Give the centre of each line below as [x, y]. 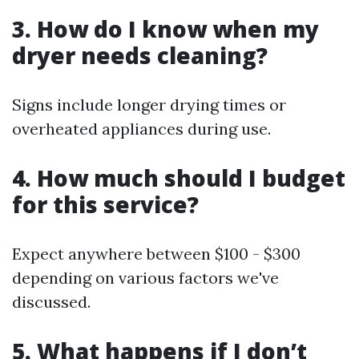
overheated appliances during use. [141, 129]
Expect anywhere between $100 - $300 [156, 254]
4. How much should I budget [179, 178]
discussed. [51, 302]
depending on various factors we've [145, 278]
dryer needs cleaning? [140, 56]
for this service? [105, 205]
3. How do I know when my [165, 29]
